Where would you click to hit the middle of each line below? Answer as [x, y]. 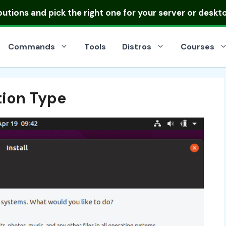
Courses [197, 47]
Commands [32, 47]
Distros [137, 47]
